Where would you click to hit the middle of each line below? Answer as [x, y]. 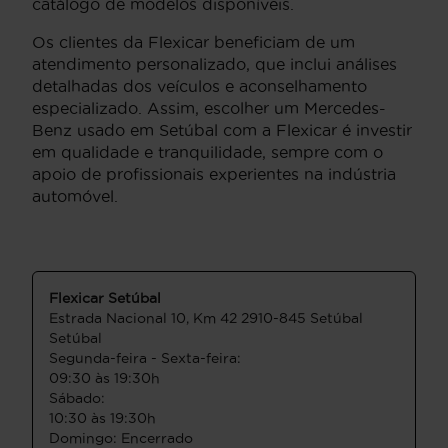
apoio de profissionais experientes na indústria [214, 174]
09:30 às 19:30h [104, 378]
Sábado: [77, 398]
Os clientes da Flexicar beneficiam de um [193, 42]
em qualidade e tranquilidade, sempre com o [207, 152]
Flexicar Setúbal [105, 298]
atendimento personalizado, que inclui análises [214, 64]
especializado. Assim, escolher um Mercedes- [209, 108]
